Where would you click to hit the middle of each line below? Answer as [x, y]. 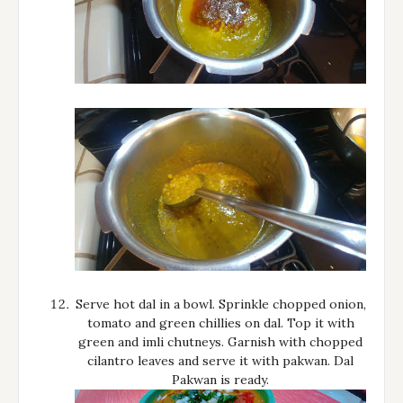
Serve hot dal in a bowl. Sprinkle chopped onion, [220, 304]
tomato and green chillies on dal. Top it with [220, 323]
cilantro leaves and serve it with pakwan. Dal [220, 361]
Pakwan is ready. [220, 380]
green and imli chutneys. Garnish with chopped [220, 342]
